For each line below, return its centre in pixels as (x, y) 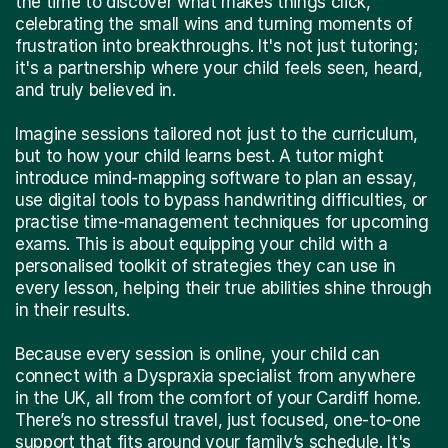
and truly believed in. (95, 89)
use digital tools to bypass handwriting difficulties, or (221, 199)
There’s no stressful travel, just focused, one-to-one (218, 419)
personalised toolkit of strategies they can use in (205, 265)
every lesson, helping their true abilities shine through (223, 287)
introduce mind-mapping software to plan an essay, (216, 177)
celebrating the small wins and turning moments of (214, 23)
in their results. (72, 309)
